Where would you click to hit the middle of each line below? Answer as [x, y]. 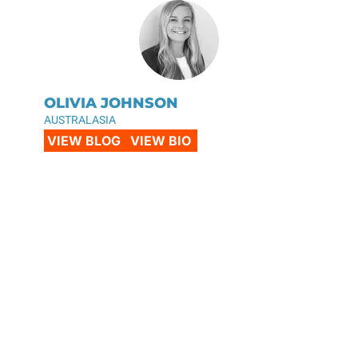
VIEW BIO [161, 140]
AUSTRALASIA [80, 119]
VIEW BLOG [84, 140]
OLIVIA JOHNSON [111, 103]
